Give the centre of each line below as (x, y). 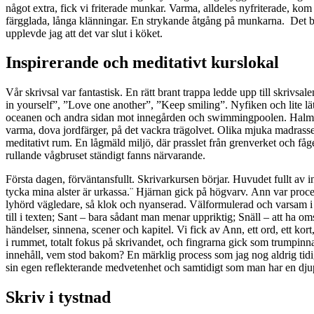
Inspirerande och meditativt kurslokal (142, 63)
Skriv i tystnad (58, 298)
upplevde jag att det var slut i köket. (84, 33)
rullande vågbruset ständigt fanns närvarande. (105, 156)
